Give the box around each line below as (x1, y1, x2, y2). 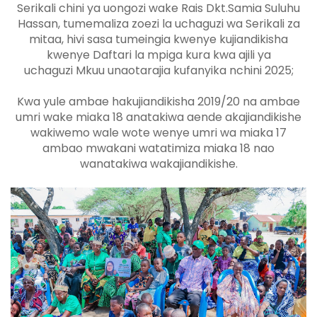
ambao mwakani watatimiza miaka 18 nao (42, 140, 275, 157)
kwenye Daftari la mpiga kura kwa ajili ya (46, 47, 271, 64)
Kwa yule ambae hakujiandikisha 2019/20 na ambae (17, 93, 300, 110)
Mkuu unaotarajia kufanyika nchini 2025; (75, 62, 294, 79)
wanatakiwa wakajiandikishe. (79, 156, 238, 173)
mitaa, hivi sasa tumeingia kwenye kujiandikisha (29, 31, 288, 48)
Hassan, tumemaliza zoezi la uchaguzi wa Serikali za (17, 16, 300, 33)
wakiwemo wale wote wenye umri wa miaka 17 (30, 125, 287, 142)
